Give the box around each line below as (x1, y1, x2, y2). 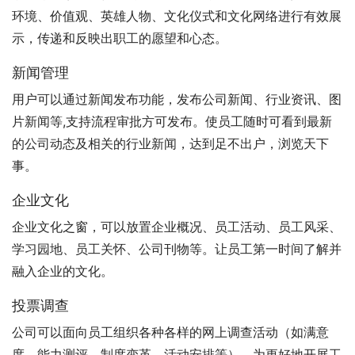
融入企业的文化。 (12, 263, 113, 280)
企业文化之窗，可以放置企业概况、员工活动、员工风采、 (12, 219, 342, 235)
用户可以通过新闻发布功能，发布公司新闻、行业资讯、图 (12, 91, 342, 108)
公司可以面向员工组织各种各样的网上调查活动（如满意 (12, 324, 329, 341)
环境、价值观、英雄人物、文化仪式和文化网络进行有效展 (12, 8, 342, 25)
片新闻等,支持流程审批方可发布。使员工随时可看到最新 (12, 113, 332, 130)
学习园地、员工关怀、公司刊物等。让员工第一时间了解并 (12, 241, 342, 258)
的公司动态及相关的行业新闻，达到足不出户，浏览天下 (12, 136, 329, 152)
